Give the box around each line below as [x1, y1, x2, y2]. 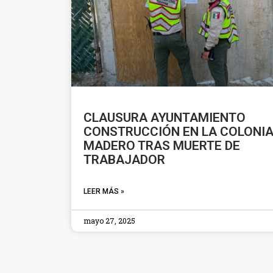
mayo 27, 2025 [83, 215, 135, 225]
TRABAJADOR [83, 152, 165, 167]
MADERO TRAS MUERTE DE [83, 138, 240, 153]
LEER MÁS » [83, 186, 124, 196]
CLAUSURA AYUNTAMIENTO [83, 110, 246, 125]
